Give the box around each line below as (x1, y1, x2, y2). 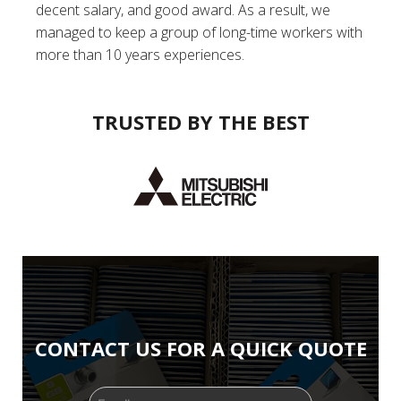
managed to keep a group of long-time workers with (36, 21, 363, 42)
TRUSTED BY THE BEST (91, 107, 310, 135)
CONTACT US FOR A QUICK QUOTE (34, 335, 367, 363)
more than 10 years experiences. (36, 44, 244, 64)
